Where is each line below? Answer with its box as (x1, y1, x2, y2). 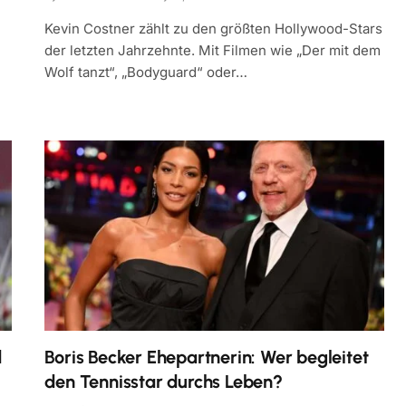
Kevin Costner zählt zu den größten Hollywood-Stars (44, 19, 383, 37)
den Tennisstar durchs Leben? (44, 371, 283, 393)
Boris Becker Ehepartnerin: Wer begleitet (44, 346, 369, 369)
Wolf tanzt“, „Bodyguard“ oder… (44, 63, 248, 81)
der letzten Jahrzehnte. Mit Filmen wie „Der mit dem (44, 41, 382, 59)
